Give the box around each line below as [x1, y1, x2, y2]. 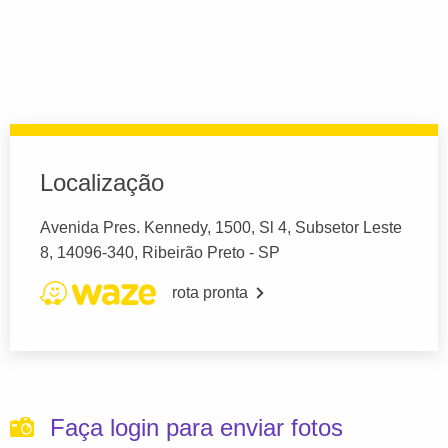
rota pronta [172, 283, 248, 301]
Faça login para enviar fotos [50, 413, 343, 441]
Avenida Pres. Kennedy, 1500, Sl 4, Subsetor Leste [40, 218, 402, 236]
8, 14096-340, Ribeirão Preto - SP [40, 243, 280, 261]
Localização [40, 168, 164, 196]
